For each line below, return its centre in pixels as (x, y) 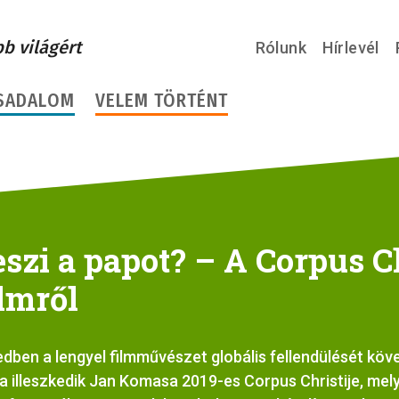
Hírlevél (351, 48)
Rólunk (281, 48)
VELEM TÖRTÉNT (162, 100)
